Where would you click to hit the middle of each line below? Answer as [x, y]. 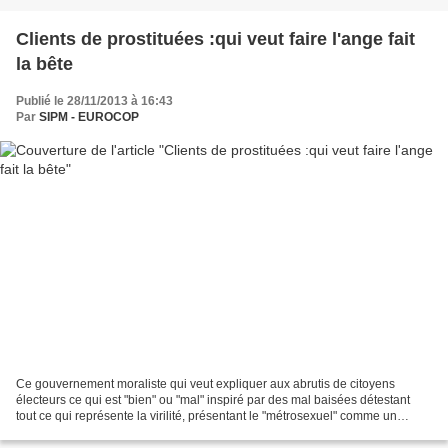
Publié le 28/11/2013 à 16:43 [94, 100]
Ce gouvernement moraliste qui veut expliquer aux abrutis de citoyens [205, 384]
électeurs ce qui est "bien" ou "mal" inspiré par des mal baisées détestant [213, 400]
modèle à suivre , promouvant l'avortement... [135, 432]
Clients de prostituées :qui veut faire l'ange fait [215, 38]
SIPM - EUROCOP [89, 116]
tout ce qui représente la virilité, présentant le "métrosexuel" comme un [206, 416]
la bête [44, 63]
